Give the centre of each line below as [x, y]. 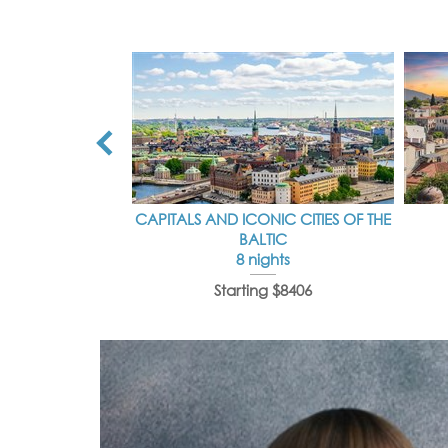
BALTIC [263, 239]
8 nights [263, 259]
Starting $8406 [263, 290]
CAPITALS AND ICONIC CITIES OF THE [263, 219]
